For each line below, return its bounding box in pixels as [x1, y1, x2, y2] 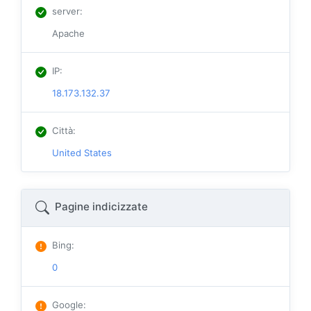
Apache [52, 28, 85, 40]
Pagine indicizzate [52, 200, 148, 214]
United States [52, 147, 112, 159]
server [52, 6, 80, 17]
